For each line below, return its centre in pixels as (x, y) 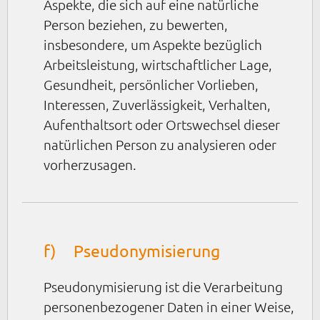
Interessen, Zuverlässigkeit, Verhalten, (157, 105)
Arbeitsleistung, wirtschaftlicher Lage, (158, 65)
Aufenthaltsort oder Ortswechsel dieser (162, 125)
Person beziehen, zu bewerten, (136, 25)
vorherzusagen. (90, 165)
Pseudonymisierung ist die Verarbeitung (163, 286)
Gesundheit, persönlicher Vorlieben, (151, 85)
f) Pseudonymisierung (132, 250)
